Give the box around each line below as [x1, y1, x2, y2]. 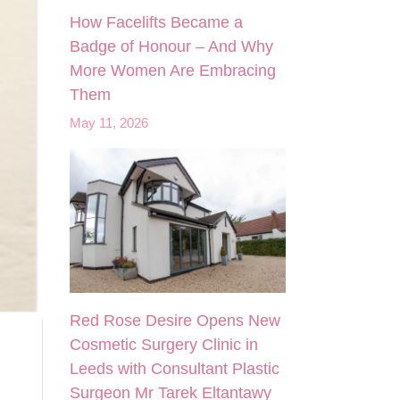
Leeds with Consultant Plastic [70, 359, 280, 378]
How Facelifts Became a [70, 13, 244, 32]
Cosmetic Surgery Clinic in [70, 335, 259, 354]
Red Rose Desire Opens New [70, 311, 281, 329]
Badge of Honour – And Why [70, 37, 274, 56]
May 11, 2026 [70, 116, 149, 131]
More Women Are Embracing [70, 62, 277, 80]
